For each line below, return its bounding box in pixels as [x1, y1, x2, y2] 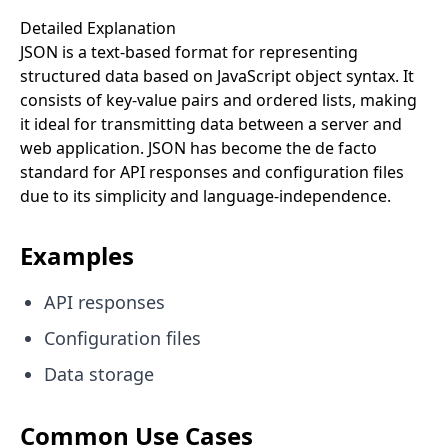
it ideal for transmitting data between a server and [20, 113, 402, 135]
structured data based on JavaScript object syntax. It [20, 65, 414, 87]
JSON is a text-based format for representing [20, 41, 358, 63]
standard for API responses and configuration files [20, 161, 404, 183]
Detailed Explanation [20, 17, 176, 39]
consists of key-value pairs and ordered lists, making [20, 89, 417, 111]
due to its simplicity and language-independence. [20, 185, 391, 207]
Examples [20, 239, 134, 272]
